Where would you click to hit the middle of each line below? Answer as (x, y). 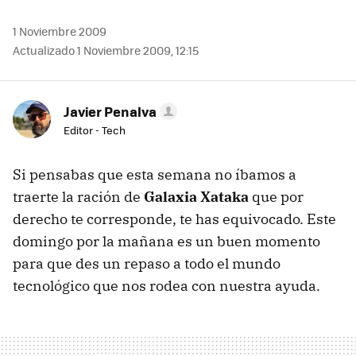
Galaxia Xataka (196, 197)
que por (276, 197)
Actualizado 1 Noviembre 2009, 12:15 (106, 50)
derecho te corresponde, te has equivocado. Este (174, 219)
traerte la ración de (78, 197)
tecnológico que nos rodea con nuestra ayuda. (166, 286)
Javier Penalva (110, 112)
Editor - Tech (95, 130)
